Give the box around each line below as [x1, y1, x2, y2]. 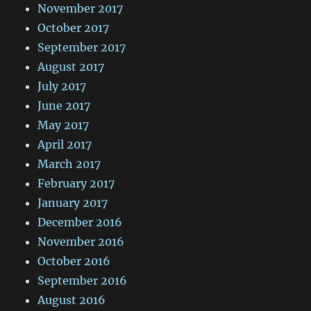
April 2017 [37, 137, 92, 152]
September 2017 [37, 40, 126, 55]
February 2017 [37, 176, 115, 191]
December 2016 [37, 215, 123, 230]
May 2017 [37, 118, 90, 133]
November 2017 [37, 1, 124, 16]
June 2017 [37, 99, 91, 113]
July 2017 [37, 79, 87, 94]
